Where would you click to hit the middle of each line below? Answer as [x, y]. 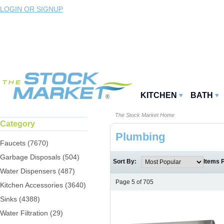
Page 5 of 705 [134, 182]
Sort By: [127, 162]
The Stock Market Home [145, 115]
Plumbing [140, 137]
